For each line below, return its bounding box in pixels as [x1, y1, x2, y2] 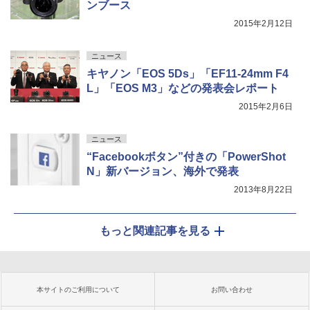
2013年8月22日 [234, 185, 293, 194]
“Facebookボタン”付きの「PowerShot [86, 151, 286, 163]
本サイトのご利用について [37, 286, 120, 293]
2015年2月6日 [239, 102, 293, 111]
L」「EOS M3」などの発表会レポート [86, 82, 279, 94]
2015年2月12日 [234, 19, 293, 28]
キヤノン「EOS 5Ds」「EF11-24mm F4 [86, 68, 289, 80]
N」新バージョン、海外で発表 [86, 165, 239, 177]
